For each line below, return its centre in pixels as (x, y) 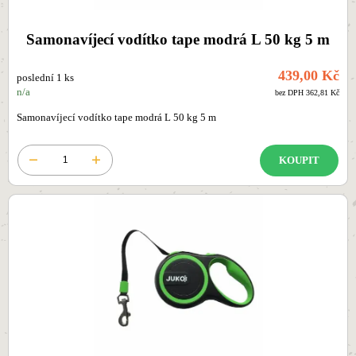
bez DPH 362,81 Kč (307, 93)
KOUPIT (299, 160)
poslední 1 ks (45, 78)
